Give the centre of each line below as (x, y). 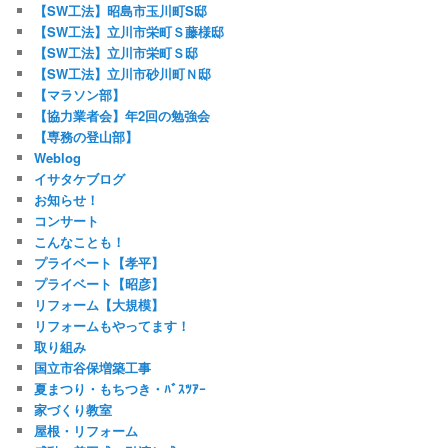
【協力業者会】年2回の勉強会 (122, 116)
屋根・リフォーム (86, 431)
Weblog (58, 158)
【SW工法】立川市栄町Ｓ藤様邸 (129, 32)
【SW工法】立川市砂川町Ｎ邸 (123, 74)
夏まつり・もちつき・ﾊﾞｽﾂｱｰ (120, 389)
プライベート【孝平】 (99, 263)
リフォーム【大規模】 (99, 305)
